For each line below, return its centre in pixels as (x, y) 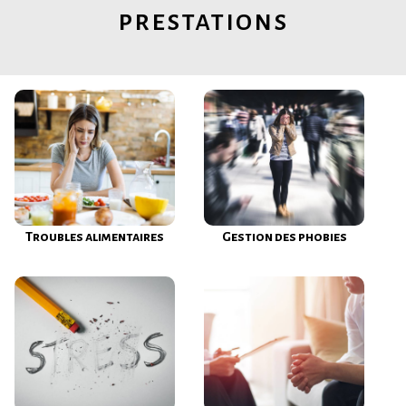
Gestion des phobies (284, 237)
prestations (203, 21)
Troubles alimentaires (95, 237)
